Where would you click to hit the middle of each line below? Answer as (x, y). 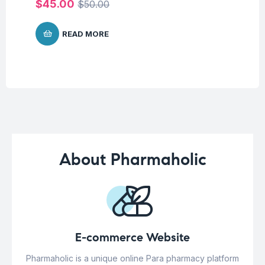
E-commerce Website (132, 237)
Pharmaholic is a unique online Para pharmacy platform (132, 258)
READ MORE (85, 33)
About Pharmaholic (132, 159)
